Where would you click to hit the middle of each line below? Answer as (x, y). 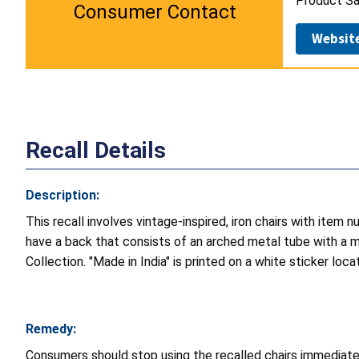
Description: (63, 195)
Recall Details (96, 150)
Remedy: (51, 329)
